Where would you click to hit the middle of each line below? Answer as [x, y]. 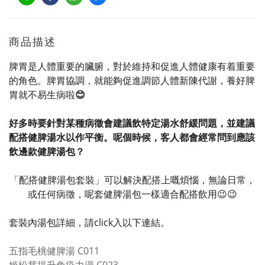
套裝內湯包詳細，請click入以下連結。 [89, 222]
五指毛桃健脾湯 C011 [54, 251]
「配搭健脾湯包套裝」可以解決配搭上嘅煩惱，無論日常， [132, 180]
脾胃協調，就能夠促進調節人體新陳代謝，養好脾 [151, 80]
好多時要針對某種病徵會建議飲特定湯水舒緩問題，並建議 [132, 123]
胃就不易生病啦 [42, 95]
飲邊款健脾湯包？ [47, 151]
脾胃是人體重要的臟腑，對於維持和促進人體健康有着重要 [132, 66]
